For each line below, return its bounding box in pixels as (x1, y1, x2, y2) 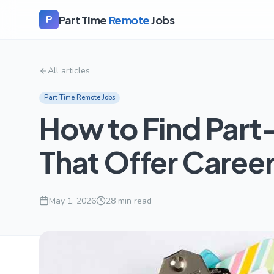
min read (116, 194, 152, 207)
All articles (48, 65, 90, 76)
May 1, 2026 (49, 194, 96, 207)
